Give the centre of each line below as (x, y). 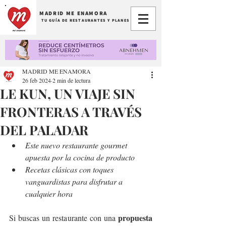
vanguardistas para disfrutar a (75, 181)
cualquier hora (49, 193)
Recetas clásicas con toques (70, 169)
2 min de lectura (71, 80)
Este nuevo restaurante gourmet (77, 145)
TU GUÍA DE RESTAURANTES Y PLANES (86, 20)
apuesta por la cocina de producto (81, 157)
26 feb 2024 (37, 80)
